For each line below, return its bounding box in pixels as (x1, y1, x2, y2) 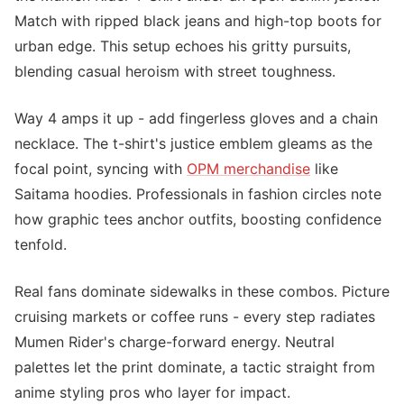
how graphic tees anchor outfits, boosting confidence (14, 210, 381, 228)
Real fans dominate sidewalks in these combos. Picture (14, 282, 390, 300)
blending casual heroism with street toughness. (14, 62, 335, 80)
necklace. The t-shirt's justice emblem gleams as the (14, 134, 372, 152)
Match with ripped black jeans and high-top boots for (14, 12, 381, 30)
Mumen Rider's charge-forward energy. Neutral (14, 333, 335, 351)
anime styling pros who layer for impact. (14, 383, 290, 401)
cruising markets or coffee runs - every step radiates (14, 308, 375, 326)
